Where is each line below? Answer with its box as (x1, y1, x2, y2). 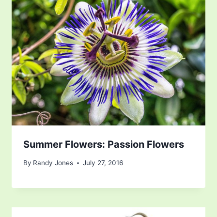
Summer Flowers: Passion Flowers (23, 138, 184, 150)
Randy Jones (33, 159, 74, 167)
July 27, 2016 (83, 159, 124, 167)
